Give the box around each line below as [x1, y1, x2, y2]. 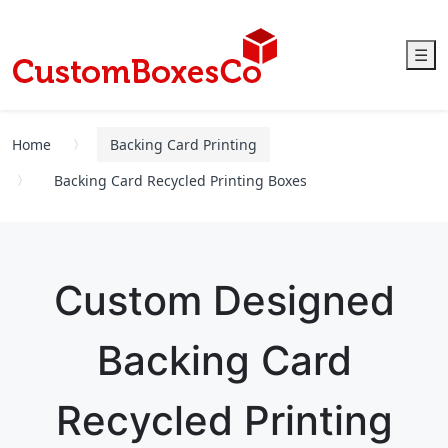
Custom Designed [53, 276, 395, 326]
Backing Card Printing [110, 135, 257, 154]
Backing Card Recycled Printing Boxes [54, 171, 307, 191]
